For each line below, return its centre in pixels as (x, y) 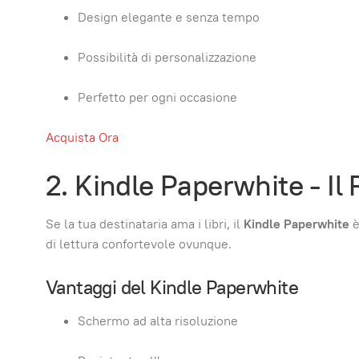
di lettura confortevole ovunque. (139, 244)
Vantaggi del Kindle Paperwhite (172, 287)
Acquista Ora (82, 137)
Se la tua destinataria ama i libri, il (145, 224)
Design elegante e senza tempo (169, 17)
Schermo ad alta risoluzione (158, 321)
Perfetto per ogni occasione (157, 97)
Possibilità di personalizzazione (167, 57)
